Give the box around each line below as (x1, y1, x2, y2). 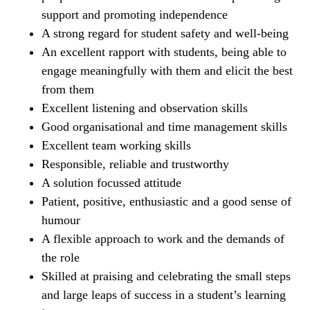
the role (42, 250, 80, 265)
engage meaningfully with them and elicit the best (42, 64, 293, 78)
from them (42, 82, 94, 97)
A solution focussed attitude (42, 176, 181, 190)
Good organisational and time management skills (42, 120, 287, 134)
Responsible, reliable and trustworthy (42, 157, 229, 172)
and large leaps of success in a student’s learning (42, 288, 286, 302)
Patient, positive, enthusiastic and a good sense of (42, 194, 291, 209)
